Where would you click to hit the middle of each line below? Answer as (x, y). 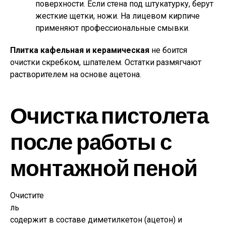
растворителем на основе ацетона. (76, 74)
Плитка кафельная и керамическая (80, 50)
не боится (168, 50)
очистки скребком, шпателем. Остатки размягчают (106, 62)
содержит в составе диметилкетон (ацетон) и (96, 220)
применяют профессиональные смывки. (112, 28)
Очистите (27, 195)
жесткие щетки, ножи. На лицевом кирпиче (118, 16)
